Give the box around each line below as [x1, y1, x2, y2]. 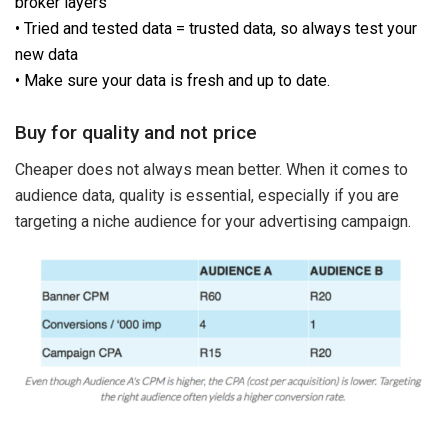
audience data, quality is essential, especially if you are [15, 185, 399, 205]
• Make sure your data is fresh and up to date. [15, 70, 330, 90]
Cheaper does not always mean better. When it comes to [15, 159, 408, 179]
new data [15, 44, 78, 64]
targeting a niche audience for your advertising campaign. [15, 211, 411, 231]
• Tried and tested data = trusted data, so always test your [15, 18, 417, 38]
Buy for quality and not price [15, 121, 257, 145]
